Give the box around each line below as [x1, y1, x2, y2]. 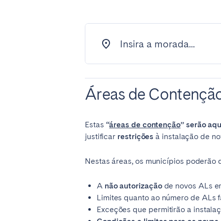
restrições [117, 132, 154, 141]
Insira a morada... [119, 37, 194, 50]
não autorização [104, 181, 162, 190]
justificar [84, 132, 118, 141]
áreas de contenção [109, 120, 181, 129]
